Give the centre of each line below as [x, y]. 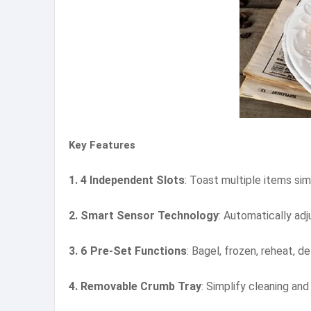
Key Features [102, 145]
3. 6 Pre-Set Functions [128, 251]
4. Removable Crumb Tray [135, 286]
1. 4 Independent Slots [127, 180]
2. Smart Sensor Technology [144, 216]
